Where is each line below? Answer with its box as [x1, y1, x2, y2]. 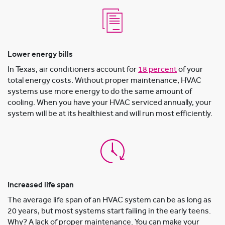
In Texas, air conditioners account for [8, 65, 138, 74]
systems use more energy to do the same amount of [8, 87, 192, 96]
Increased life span [8, 181, 74, 189]
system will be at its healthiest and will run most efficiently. [8, 109, 212, 118]
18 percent [138, 65, 177, 74]
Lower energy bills [8, 50, 73, 59]
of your [177, 65, 203, 74]
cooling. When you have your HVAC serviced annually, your [8, 98, 211, 107]
